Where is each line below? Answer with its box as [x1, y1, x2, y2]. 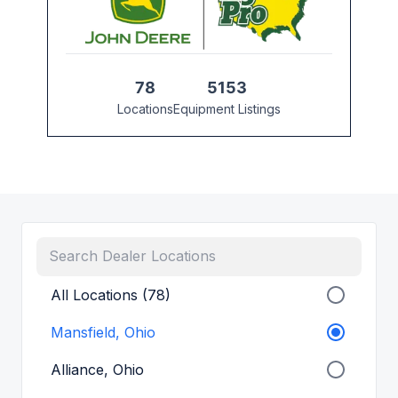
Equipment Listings [173, 101, 281, 117]
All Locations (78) [51, 286, 171, 305]
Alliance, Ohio [51, 361, 144, 379]
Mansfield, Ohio [51, 323, 155, 342]
